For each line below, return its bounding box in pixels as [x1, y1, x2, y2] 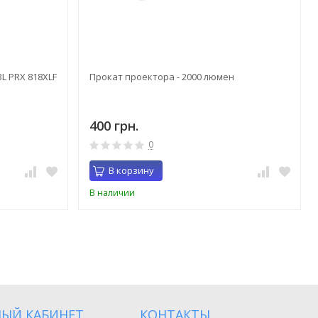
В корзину [109, 164, 154, 177]
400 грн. [89, 117, 138, 135]
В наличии [89, 187, 135, 199]
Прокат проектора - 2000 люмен [89, 70, 234, 84]
